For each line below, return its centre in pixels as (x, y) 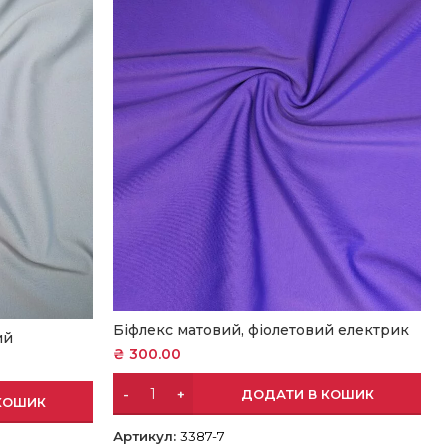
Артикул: (147, 436)
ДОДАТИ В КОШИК (307, 394)
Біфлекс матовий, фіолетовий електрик (261, 330)
